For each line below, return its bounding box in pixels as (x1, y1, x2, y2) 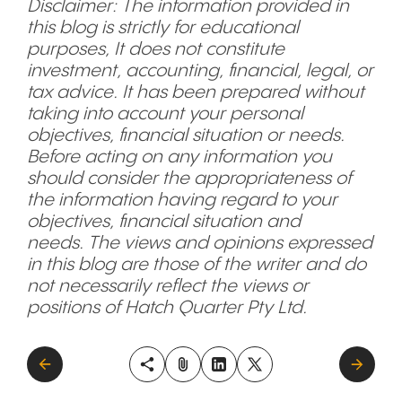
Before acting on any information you (27, 148, 332, 167)
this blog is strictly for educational (27, 19, 299, 38)
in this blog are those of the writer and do (27, 256, 366, 275)
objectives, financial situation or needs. (27, 127, 345, 145)
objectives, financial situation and (27, 213, 301, 232)
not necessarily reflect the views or (27, 277, 309, 296)
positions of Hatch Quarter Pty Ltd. (27, 299, 307, 318)
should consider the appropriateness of (27, 170, 352, 188)
